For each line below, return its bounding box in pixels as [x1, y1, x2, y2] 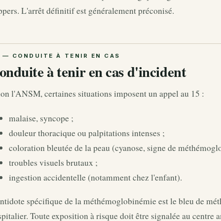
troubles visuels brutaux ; [9, 157, 98, 169]
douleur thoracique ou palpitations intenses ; [9, 127, 165, 139]
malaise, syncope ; [9, 112, 74, 124]
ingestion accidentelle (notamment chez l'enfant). [9, 172, 182, 184]
